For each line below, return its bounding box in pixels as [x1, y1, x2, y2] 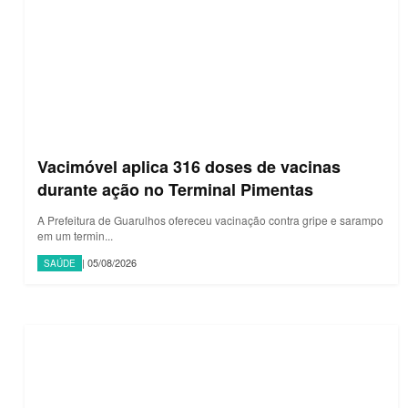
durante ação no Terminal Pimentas [37, 177, 313, 201]
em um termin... [37, 227, 113, 243]
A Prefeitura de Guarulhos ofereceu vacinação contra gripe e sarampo [37, 211, 383, 228]
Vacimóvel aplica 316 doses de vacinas [37, 154, 341, 178]
